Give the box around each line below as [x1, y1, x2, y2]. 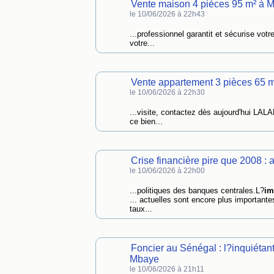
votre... [129, 39, 155, 48]
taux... [129, 204, 152, 213]
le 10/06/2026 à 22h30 [129, 88, 205, 97]
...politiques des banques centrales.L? [129, 186, 264, 195]
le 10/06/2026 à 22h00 [129, 166, 205, 175]
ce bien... [129, 117, 163, 126]
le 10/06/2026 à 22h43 [129, 10, 205, 18]
